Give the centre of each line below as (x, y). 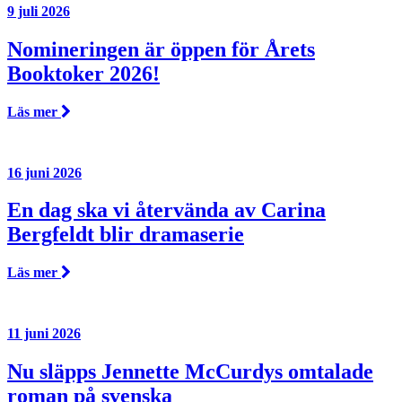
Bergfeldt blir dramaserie (126, 235)
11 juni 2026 (44, 334)
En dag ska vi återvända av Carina (166, 210)
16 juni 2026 (44, 172)
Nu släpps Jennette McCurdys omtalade (190, 372)
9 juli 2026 (39, 11)
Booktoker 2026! (83, 73)
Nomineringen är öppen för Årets (161, 49)
